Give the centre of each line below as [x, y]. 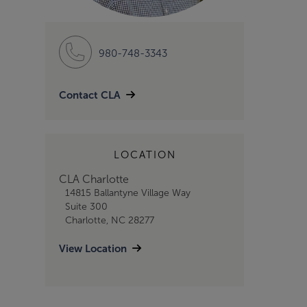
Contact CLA [90, 95]
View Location [93, 248]
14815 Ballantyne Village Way [127, 193]
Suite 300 [86, 207]
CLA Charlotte [94, 179]
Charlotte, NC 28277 [109, 220]
